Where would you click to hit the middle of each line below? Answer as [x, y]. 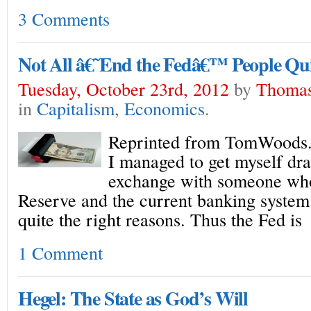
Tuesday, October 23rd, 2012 [124, 89]
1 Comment [60, 252]
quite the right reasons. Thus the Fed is [160, 219]
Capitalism [76, 108]
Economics [165, 108]
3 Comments [64, 18]
